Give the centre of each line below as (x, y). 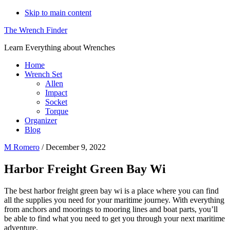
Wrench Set (43, 74)
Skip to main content (58, 13)
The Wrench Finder (36, 30)
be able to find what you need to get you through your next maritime (114, 218)
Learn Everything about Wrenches (60, 47)
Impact (56, 93)
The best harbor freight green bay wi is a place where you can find (111, 190)
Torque (57, 111)
